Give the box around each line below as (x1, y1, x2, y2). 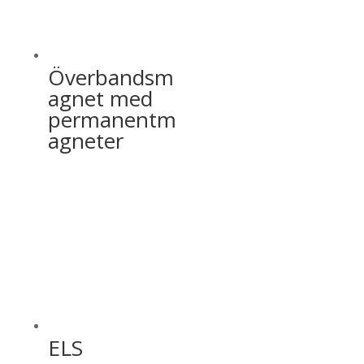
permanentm (47, 105, 176, 135)
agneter (47, 126, 123, 156)
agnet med (47, 84, 153, 114)
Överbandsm (47, 63, 174, 93)
